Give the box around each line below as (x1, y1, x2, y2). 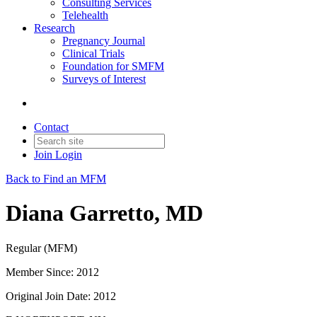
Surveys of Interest (62, 73, 146, 85)
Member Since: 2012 (6, 265, 99, 278)
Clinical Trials (62, 47, 125, 59)
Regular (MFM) (6, 241, 77, 254)
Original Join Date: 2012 (6, 289, 116, 302)
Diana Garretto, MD (6, 200, 203, 226)
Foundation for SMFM (62, 60, 164, 72)
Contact (34, 121, 69, 133)
